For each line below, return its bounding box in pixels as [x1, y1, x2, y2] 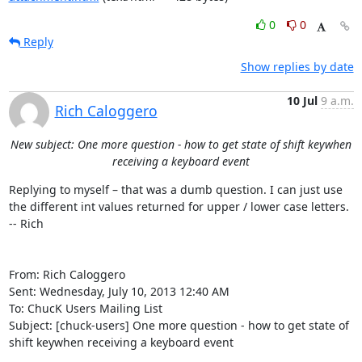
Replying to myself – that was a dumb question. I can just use [8, 182, 343, 197]
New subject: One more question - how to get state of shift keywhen [11, 137, 351, 152]
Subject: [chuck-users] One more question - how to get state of [8, 318, 349, 333]
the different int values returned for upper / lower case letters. [8, 199, 349, 214]
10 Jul [286, 93, 318, 108]
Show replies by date [240, 59, 354, 74]
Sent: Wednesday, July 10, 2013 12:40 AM [8, 284, 229, 299]
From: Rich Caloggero [8, 267, 128, 282]
